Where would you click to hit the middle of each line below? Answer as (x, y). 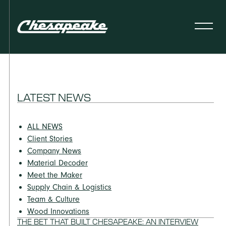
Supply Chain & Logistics (69, 187)
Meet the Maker (55, 175)
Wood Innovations (58, 211)
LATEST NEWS (54, 97)
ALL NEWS (45, 127)
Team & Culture (53, 199)
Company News (54, 151)
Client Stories (50, 139)
